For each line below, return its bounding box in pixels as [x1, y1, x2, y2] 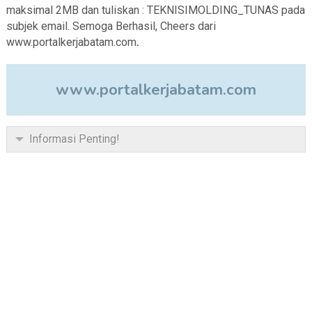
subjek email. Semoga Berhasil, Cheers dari [6, 19, 216, 33]
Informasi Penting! [29, 132, 120, 146]
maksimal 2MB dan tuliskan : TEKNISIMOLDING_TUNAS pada [6, 3, 305, 17]
